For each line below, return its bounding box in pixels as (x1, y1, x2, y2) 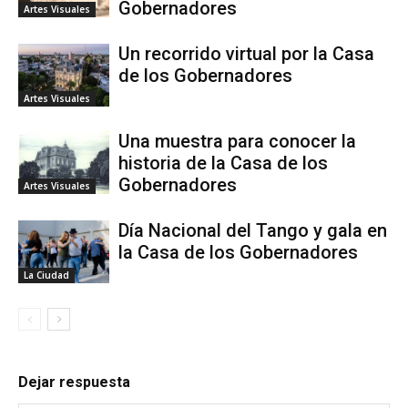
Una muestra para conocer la (118, 129, 356, 152)
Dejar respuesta (18, 372, 130, 391)
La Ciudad (24, 268, 69, 281)
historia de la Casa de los (118, 151, 328, 174)
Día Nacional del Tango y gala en (118, 219, 387, 241)
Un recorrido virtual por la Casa (118, 42, 374, 65)
